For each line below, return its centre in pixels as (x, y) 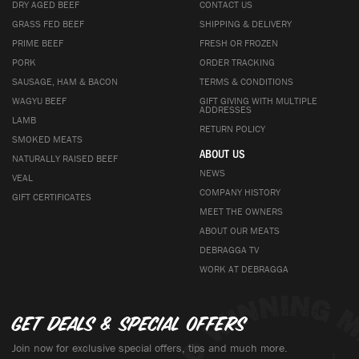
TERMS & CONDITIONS (246, 81)
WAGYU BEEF (39, 101)
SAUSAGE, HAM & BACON (65, 81)
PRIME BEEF (38, 43)
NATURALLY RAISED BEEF (65, 158)
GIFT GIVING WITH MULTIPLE (258, 101)
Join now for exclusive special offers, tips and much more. (150, 348)
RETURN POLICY (232, 129)
